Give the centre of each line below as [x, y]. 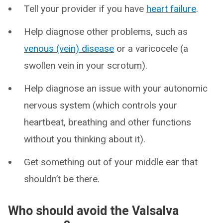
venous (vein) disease [69, 49]
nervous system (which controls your [101, 105]
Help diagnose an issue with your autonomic [116, 88]
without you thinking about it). [85, 139]
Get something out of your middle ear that [111, 162]
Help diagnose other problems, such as [106, 32]
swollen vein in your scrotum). [86, 65]
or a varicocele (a [151, 49]
